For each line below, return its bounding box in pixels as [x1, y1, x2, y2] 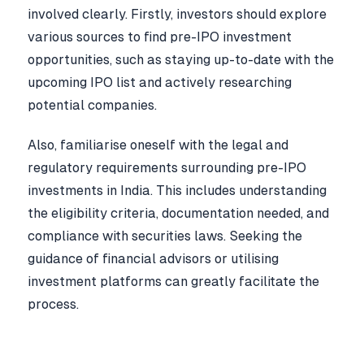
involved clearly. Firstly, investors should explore [28, 6, 327, 22]
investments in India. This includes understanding [28, 183, 327, 199]
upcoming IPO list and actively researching [28, 74, 292, 90]
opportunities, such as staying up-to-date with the [28, 51, 334, 67]
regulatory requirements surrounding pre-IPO [28, 160, 306, 176]
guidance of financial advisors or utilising [28, 251, 279, 267]
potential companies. [28, 97, 157, 113]
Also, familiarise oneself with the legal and [28, 137, 288, 154]
